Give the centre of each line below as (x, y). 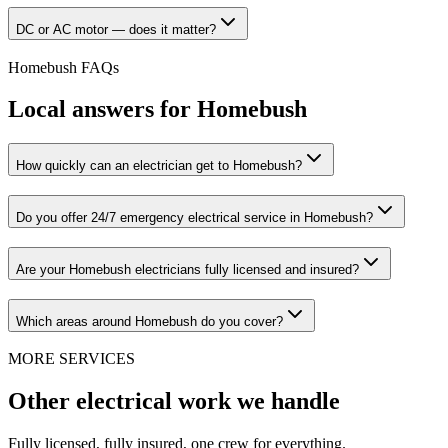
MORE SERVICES (71, 359)
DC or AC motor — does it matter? (116, 29)
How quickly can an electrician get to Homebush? (159, 166)
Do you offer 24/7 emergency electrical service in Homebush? (194, 218)
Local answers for (102, 109)
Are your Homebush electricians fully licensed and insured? (187, 269)
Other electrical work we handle (174, 401)
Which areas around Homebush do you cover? (149, 321)
